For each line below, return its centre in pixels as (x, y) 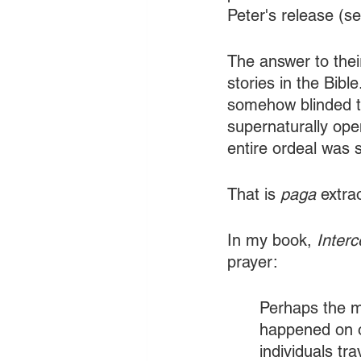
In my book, (272, 240)
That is (254, 194)
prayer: (253, 262)
